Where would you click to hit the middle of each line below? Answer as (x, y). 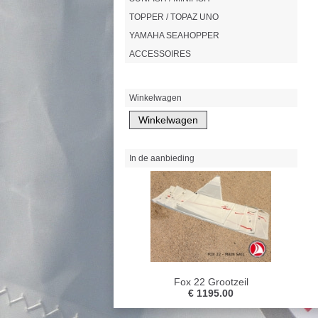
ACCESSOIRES (160, 54)
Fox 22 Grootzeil (211, 281)
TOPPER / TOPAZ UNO (174, 17)
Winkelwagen (155, 98)
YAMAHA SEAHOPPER (174, 36)
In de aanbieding (161, 159)
